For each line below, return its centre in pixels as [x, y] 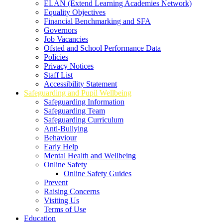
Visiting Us [61, 200]
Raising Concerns [72, 191]
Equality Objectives [75, 12]
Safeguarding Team [74, 111]
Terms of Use [65, 209]
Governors [60, 30]
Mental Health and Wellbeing [90, 155]
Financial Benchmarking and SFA [97, 21]
